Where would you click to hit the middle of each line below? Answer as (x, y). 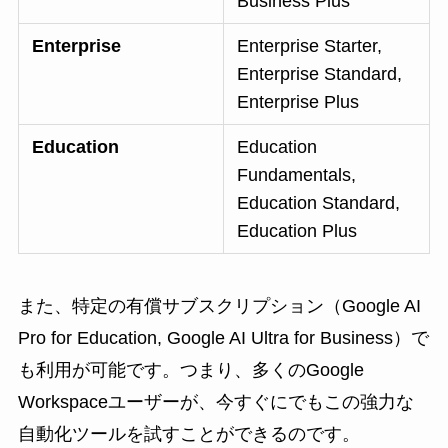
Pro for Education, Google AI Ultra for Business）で (223, 338)
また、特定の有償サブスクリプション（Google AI (219, 306)
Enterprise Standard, (320, 74)
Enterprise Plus (298, 102)
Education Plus (297, 231)
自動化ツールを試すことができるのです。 (188, 434)
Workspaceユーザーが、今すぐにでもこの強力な (215, 402)
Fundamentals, (297, 175)
